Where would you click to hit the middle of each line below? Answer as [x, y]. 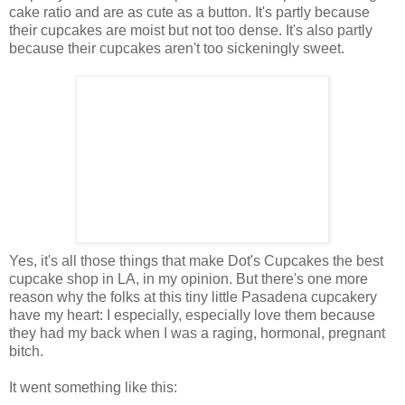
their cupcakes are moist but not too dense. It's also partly [191, 31]
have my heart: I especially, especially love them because [192, 316]
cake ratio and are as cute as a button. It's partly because [189, 13]
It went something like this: [93, 388]
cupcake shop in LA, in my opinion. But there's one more [188, 279]
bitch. [26, 352]
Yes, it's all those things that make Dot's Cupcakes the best [196, 261]
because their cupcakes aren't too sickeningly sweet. [177, 49]
